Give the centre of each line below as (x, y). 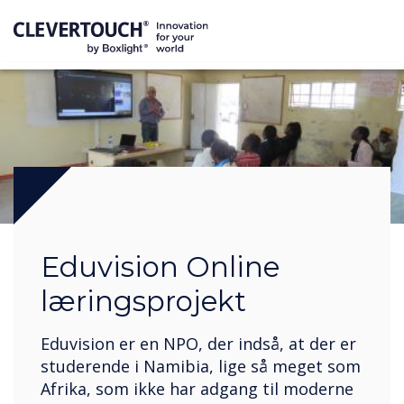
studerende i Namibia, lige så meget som (201, 366)
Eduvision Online (160, 267)
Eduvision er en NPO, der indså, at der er (198, 343)
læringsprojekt (143, 302)
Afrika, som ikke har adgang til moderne (197, 388)
